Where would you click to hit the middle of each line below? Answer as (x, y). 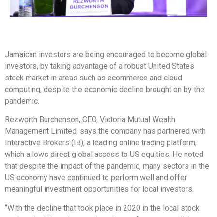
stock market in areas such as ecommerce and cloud (93, 78)
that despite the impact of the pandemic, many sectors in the (107, 166)
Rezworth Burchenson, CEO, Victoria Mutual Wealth (90, 120)
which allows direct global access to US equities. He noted (104, 155)
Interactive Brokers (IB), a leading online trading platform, (101, 143)
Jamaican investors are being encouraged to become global (106, 54)
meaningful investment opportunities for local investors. (99, 189)
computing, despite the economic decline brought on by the (105, 89)
